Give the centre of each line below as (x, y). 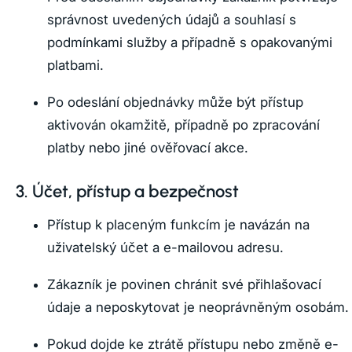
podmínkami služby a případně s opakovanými (190, 42)
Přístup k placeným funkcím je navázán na (178, 225)
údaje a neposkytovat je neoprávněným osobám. (198, 307)
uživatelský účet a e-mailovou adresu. (165, 247)
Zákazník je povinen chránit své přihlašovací (184, 284)
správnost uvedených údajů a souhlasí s (172, 20)
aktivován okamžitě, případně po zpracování (183, 125)
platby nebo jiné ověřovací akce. (148, 148)
